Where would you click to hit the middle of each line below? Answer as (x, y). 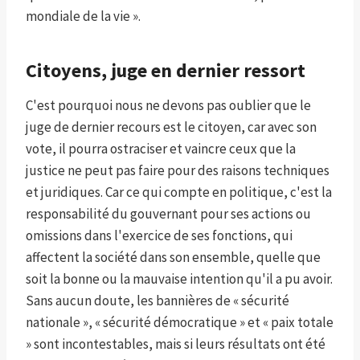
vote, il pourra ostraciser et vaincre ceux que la (161, 149)
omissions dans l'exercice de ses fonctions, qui (159, 236)
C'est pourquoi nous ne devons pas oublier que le (168, 106)
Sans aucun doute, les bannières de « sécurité (157, 301)
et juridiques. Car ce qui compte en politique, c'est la (179, 192)
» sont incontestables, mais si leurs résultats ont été (176, 344)
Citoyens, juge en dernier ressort (166, 71)
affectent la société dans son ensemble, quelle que (173, 258)
